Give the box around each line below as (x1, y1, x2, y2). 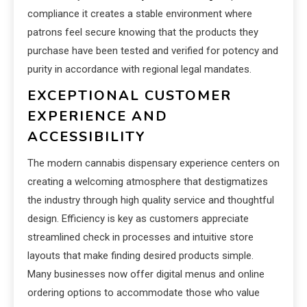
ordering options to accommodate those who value (27, 286, 260, 299)
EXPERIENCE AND (27, 106, 168, 125)
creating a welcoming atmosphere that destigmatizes (27, 175, 268, 188)
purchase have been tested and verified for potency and (27, 44, 278, 57)
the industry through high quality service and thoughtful (27, 193, 274, 206)
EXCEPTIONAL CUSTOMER (27, 86, 232, 105)
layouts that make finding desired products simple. (27, 249, 254, 262)
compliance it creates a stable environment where (27, 7, 252, 20)
